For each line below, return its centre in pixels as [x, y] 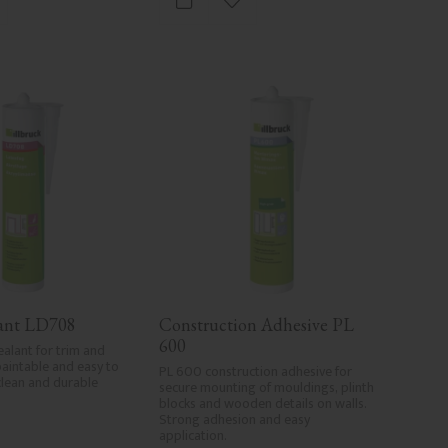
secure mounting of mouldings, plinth [267, 387]
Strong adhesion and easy [235, 419]
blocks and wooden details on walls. [263, 403]
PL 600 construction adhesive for [256, 371]
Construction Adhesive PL [257, 324]
